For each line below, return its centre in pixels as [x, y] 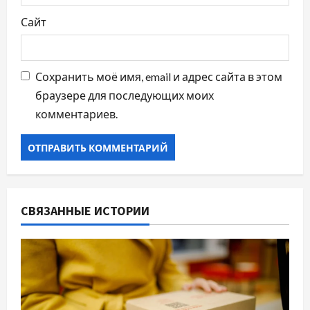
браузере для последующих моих [125, 95]
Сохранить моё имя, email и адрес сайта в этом [159, 76]
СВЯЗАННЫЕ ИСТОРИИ [85, 211]
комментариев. [76, 114]
